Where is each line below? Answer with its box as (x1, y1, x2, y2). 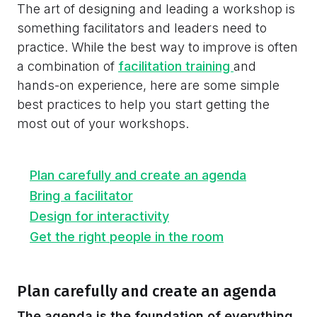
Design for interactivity (30, 209, 169, 224)
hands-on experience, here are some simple (17, 78, 279, 93)
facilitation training (118, 59, 234, 74)
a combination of (17, 59, 118, 74)
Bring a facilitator (30, 188, 133, 204)
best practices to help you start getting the (17, 97, 270, 113)
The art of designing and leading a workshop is (17, 1, 295, 17)
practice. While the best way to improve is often (17, 40, 298, 55)
